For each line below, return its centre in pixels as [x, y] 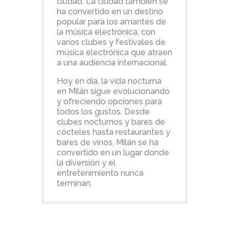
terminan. [74, 183]
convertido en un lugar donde [113, 153]
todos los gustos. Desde [103, 112]
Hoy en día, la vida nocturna [109, 81]
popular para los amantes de [111, 22]
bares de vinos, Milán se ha [107, 142]
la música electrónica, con [106, 32]
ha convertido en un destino [110, 12]
